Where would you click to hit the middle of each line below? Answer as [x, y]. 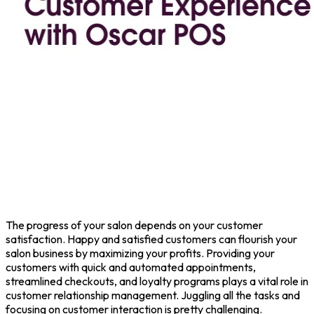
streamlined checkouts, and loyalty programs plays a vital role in [157, 281]
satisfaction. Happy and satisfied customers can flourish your [151, 239]
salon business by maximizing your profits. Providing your [140, 253]
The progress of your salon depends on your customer [134, 225]
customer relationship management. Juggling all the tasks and [153, 295]
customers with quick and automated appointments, [131, 267]
